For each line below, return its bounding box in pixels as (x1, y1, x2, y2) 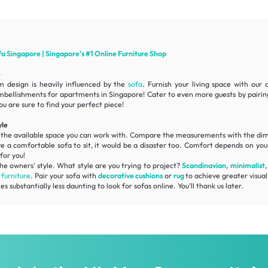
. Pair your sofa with (30, 170, 98, 180)
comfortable (13, 140, 56, 150)
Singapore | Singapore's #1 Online (5, 48, 118, 58)
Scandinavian (182, 160, 227, 170)
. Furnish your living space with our (142, 79, 265, 89)
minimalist (230, 160, 265, 170)
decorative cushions (98, 170, 163, 180)
